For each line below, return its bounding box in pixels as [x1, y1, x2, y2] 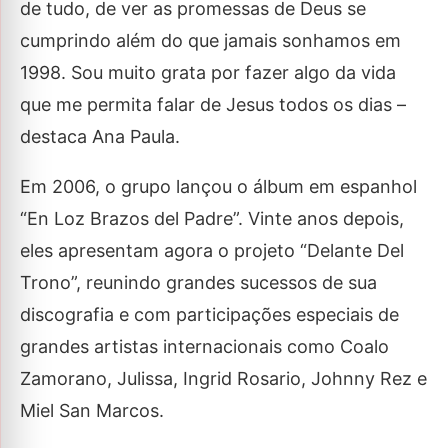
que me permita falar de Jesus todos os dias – [20, 94, 406, 116]
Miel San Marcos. [20, 400, 164, 422]
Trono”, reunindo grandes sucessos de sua [20, 272, 377, 294]
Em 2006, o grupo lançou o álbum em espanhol [20, 176, 417, 198]
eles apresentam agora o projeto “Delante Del [20, 240, 404, 262]
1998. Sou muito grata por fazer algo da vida [20, 62, 396, 84]
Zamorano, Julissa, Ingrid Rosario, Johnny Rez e [20, 368, 427, 390]
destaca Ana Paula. [20, 126, 180, 148]
